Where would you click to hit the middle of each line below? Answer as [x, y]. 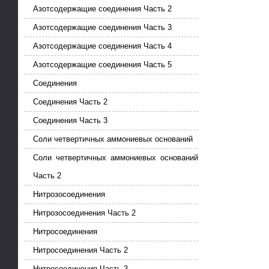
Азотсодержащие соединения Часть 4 [102, 46]
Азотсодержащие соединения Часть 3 [102, 28]
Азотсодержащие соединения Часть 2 [102, 9]
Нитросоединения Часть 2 [80, 250]
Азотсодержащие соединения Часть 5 [102, 65]
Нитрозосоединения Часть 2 [84, 213]
